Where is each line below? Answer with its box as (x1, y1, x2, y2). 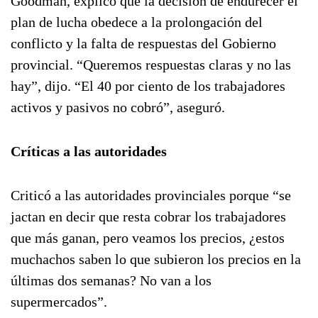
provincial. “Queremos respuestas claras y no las (11, 57, 291, 72)
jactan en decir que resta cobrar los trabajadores (11, 209, 286, 224)
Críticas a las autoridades (11, 143, 167, 159)
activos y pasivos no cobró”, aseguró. (11, 99, 225, 115)
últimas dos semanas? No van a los (11, 273, 212, 288)
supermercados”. (11, 294, 107, 309)
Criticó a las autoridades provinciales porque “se (11, 187, 291, 203)
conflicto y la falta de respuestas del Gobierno (11, 35, 276, 51)
